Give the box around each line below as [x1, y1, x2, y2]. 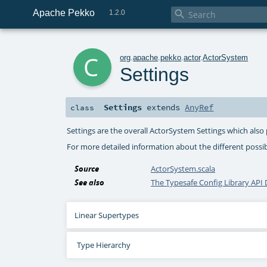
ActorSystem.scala [151, 163, 216, 175]
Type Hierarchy [76, 240, 131, 251]
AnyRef [185, 102, 214, 113]
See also [74, 177, 105, 188]
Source [74, 163, 100, 175]
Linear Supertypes [74, 210, 139, 221]
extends [142, 102, 185, 113]
